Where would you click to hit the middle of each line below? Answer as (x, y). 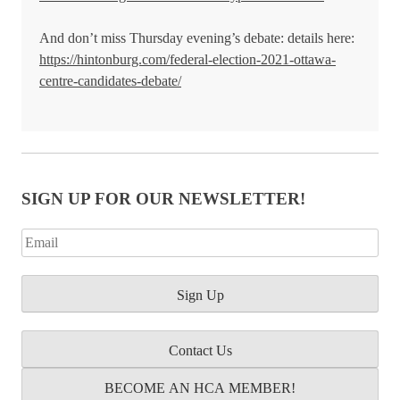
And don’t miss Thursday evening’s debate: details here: (197, 37)
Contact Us (200, 350)
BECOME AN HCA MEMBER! (200, 387)
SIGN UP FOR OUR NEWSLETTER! (163, 199)
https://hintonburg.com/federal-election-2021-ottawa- (187, 59)
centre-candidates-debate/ (110, 80)
